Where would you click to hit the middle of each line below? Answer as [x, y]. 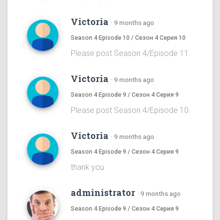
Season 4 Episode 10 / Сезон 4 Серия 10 [128, 38]
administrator [103, 193]
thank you [87, 167]
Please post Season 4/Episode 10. [131, 110]
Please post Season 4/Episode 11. [131, 54]
